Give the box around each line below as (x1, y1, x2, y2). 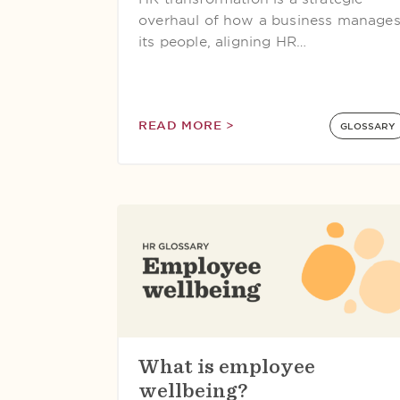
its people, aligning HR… (138, 34, 307, 50)
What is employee (138, 355, 315, 377)
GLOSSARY (340, 121, 396, 131)
